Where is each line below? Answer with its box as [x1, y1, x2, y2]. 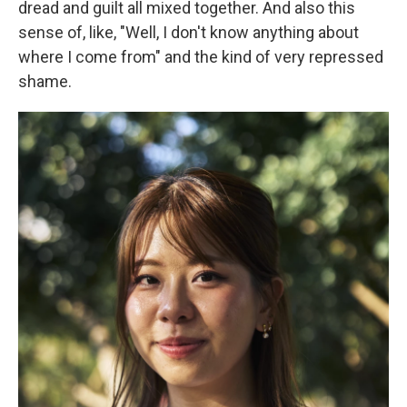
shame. [18, 72, 72, 91]
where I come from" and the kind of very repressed [18, 47, 383, 66]
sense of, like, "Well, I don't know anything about [18, 23, 359, 42]
